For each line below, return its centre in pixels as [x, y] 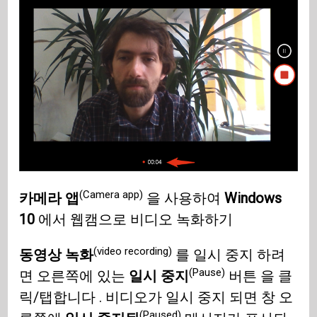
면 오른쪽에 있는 [74, 276]
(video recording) [133, 251]
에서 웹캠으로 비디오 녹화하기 [134, 220]
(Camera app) [111, 194]
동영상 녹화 [57, 255]
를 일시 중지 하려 [229, 255]
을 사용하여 [184, 198]
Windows [253, 198]
